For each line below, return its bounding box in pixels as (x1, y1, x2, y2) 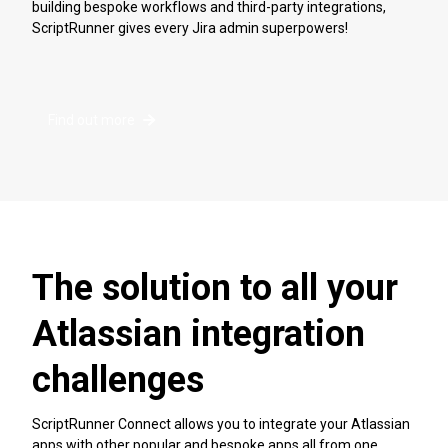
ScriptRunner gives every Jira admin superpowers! (32, 19, 348, 36)
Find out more (48, 112, 135, 129)
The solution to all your (32, 267, 398, 310)
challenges (32, 359, 204, 402)
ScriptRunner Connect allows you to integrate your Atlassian (32, 415, 410, 432)
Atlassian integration (32, 313, 365, 356)
